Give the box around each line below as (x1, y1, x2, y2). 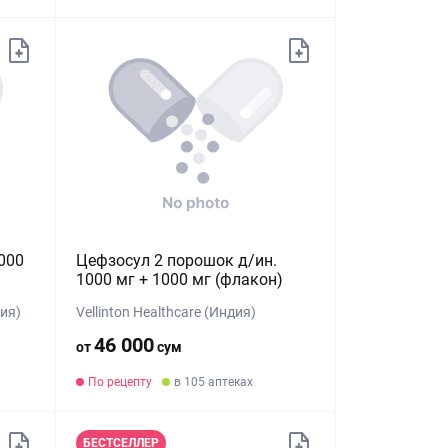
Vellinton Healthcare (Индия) (76, 304, 257, 320)
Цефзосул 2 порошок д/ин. (76, 251, 278, 270)
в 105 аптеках (174, 375, 254, 389)
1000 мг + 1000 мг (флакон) (76, 270, 284, 289)
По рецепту (88, 375, 153, 389)
